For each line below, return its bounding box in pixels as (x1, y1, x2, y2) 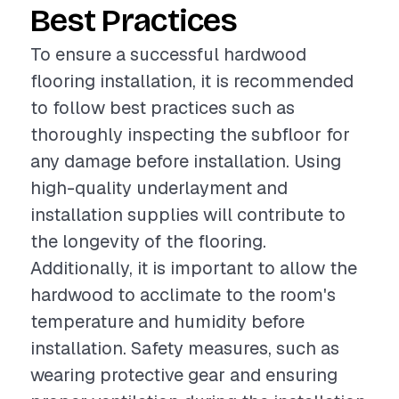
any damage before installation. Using (30, 150, 341, 173)
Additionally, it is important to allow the (30, 256, 357, 280)
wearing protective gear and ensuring (30, 363, 338, 387)
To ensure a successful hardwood (30, 43, 306, 66)
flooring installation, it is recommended (30, 69, 354, 93)
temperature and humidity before (30, 310, 305, 333)
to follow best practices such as (30, 96, 295, 119)
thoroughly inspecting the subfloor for (30, 123, 350, 146)
